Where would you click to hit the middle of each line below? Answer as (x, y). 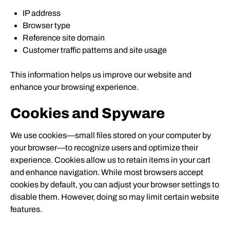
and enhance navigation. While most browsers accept (107, 172)
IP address (42, 13)
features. (26, 209)
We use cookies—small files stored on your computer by (111, 135)
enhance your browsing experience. (74, 87)
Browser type (46, 25)
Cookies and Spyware (88, 113)
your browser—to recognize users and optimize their (104, 148)
